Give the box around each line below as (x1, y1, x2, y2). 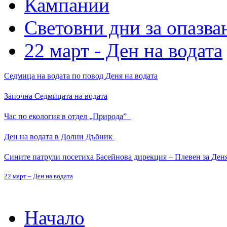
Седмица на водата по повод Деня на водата (4, 71, 158, 80)
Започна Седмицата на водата (4, 91, 107, 100)
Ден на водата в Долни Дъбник (4, 132, 115, 141)
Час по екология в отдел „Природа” (4, 111, 131, 121)
